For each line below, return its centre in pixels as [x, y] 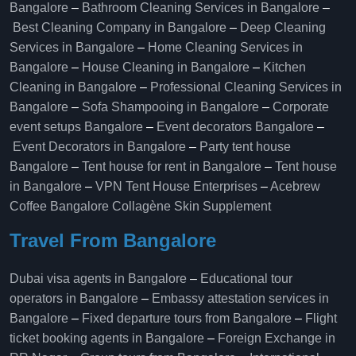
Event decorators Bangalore [235, 127]
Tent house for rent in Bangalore [172, 166]
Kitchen [284, 67]
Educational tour [246, 279]
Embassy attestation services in [240, 298]
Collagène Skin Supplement [192, 206]
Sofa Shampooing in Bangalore [170, 107]
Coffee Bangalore [59, 206]
